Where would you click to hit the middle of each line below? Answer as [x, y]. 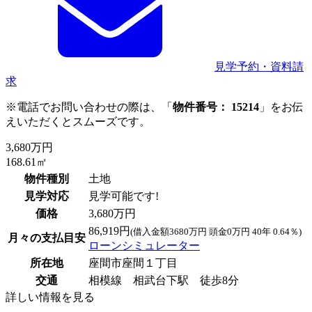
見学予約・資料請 [259, 66]
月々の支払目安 [47, 237]
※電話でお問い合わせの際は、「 [89, 107]
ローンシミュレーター [144, 245]
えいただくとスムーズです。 [78, 121]
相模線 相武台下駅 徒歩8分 [164, 280]
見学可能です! [124, 196]
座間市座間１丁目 [133, 263]
